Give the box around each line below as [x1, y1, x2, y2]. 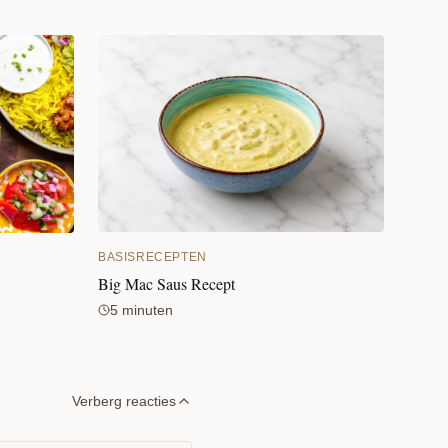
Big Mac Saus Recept [98, 273, 235, 295]
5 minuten [110, 302, 173, 319]
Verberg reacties [72, 392, 176, 409]
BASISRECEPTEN [98, 250, 207, 265]
